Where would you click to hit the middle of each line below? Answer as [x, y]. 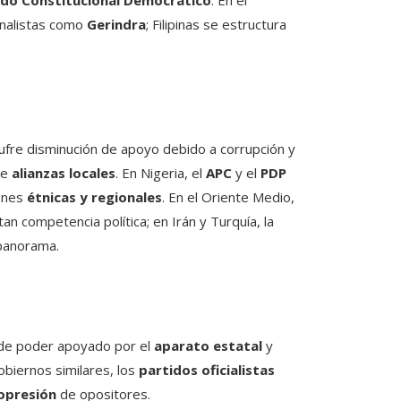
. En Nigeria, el [161, 173]
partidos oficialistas [207, 370]
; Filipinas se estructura [216, 25]
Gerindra [116, 25]
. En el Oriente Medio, [228, 197]
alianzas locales [64, 173]
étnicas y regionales [94, 197]
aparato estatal [208, 346]
